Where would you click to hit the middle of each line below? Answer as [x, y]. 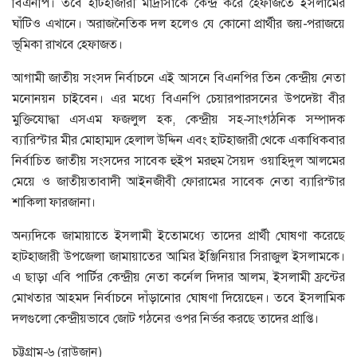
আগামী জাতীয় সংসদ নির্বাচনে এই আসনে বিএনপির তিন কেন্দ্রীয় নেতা [178, 77]
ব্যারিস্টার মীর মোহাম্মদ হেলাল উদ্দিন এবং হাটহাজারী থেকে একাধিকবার [178, 139]
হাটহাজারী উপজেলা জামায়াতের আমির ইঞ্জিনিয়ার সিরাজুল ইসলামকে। [178, 256]
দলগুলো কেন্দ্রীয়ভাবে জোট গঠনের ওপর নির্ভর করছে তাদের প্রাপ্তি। [165, 318]
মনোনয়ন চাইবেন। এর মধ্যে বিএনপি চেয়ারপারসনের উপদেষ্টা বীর [178, 98]
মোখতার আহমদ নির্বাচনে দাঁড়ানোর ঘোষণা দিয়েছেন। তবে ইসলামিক [178, 297]
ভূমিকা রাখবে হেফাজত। [67, 44]
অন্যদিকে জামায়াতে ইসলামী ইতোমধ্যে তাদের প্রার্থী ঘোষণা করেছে [178, 235]
